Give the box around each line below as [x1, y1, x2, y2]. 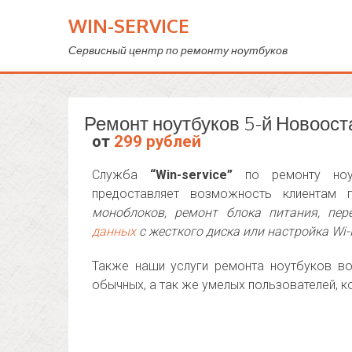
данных [92, 224, 136, 239]
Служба [92, 167, 150, 182]
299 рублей [114, 132, 201, 151]
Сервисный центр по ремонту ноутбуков [68, 43, 288, 57]
